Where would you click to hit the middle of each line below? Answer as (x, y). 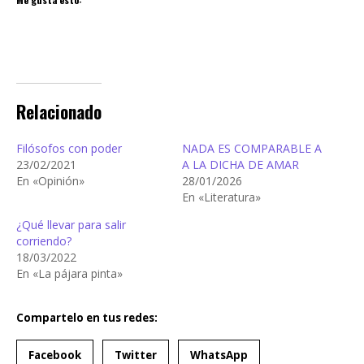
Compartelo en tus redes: (87, 317)
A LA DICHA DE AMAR (240, 164)
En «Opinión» (50, 180)
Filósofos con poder (69, 148)
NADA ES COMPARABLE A (252, 148)
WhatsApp (219, 355)
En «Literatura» (221, 197)
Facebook (55, 355)
